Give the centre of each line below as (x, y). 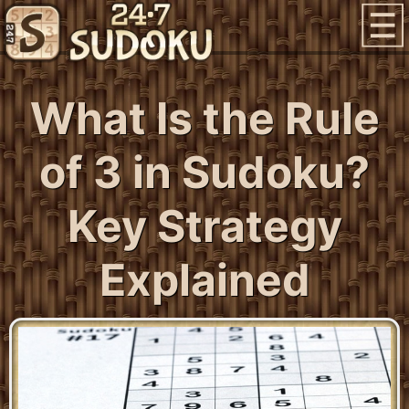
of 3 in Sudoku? (204, 172)
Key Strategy (204, 226)
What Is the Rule (204, 118)
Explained (204, 280)
